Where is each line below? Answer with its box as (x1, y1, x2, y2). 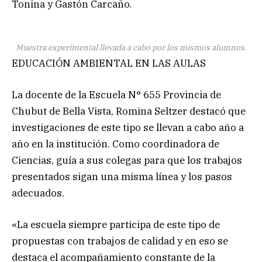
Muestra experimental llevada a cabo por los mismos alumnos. (15, 42, 247, 53)
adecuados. (12, 186, 64, 199)
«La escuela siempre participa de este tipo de (12, 218, 220, 231)
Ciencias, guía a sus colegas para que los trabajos (12, 153, 242, 167)
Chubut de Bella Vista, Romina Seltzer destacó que (12, 104, 246, 118)
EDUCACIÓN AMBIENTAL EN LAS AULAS (12, 56, 206, 70)
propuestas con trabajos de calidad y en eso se (12, 234, 228, 247)
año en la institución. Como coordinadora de (12, 137, 219, 150)
